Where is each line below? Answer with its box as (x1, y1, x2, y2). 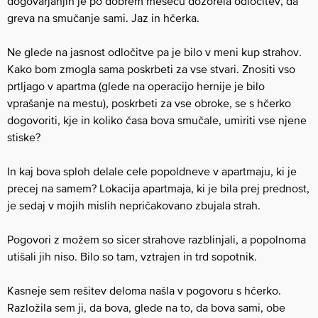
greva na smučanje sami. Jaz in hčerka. (7, 11, 199, 24)
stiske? (7, 131, 40, 143)
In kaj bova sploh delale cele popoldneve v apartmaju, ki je (7, 165, 297, 177)
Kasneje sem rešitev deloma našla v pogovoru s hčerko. (7, 284, 281, 297)
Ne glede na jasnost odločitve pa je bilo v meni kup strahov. (7, 45, 302, 58)
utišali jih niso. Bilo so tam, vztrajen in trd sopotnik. (7, 250, 257, 263)
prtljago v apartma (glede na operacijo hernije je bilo (7, 79, 265, 92)
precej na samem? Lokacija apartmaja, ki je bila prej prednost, (7, 182, 309, 194)
